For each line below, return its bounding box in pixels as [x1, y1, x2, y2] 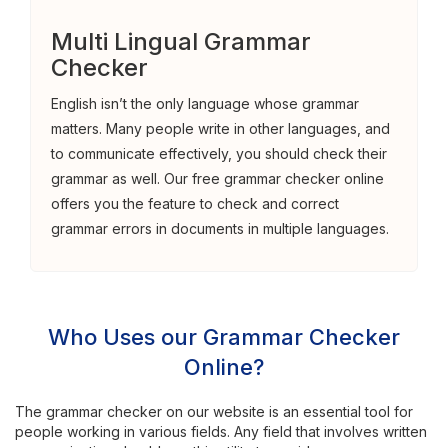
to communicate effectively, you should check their [51, 145, 387, 162]
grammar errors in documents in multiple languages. [51, 220, 389, 237]
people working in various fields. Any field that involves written [15, 423, 427, 440]
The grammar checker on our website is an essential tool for [15, 403, 413, 420]
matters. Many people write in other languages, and [51, 120, 390, 137]
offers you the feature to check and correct [51, 195, 339, 212]
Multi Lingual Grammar [51, 27, 311, 56]
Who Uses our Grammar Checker [48, 324, 400, 350]
